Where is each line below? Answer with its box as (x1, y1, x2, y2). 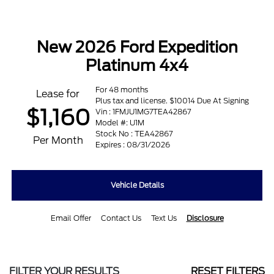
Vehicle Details (110, 180, 164, 190)
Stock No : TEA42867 (95, 129, 172, 139)
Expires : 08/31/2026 (95, 140, 170, 150)
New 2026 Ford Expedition (36, 38, 238, 57)
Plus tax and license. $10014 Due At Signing (95, 96, 249, 106)
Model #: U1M (95, 118, 144, 128)
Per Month (32, 135, 83, 147)
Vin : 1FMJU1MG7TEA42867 (95, 107, 191, 117)
